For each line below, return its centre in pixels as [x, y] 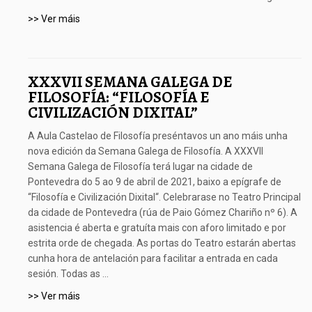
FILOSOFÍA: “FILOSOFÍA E [119, 97]
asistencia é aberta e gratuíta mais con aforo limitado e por [157, 227]
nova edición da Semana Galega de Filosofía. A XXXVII [146, 151]
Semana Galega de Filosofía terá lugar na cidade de [140, 166]
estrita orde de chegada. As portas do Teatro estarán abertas [162, 243]
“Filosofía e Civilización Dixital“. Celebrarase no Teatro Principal [164, 197]
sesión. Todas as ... [68, 273]
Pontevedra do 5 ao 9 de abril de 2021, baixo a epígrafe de [155, 181]
